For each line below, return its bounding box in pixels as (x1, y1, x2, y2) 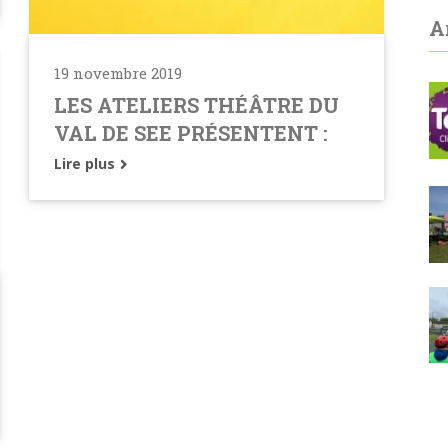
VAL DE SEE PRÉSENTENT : (54, 119, 328, 146)
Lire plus (54, 153, 119, 173)
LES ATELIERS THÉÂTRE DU (54, 91, 339, 118)
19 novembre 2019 (54, 62, 182, 83)
